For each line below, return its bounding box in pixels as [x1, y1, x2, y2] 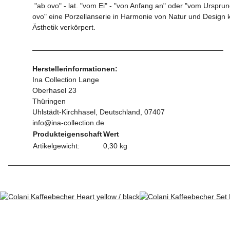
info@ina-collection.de [32, 119, 104, 127]
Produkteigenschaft [33, 130, 102, 139]
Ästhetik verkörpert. [32, 23, 95, 32]
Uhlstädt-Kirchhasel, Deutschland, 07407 [32, 108, 165, 117]
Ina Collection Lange [32, 75, 99, 84]
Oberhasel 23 [32, 86, 76, 95]
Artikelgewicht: [33, 142, 80, 150]
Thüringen [32, 97, 66, 106]
